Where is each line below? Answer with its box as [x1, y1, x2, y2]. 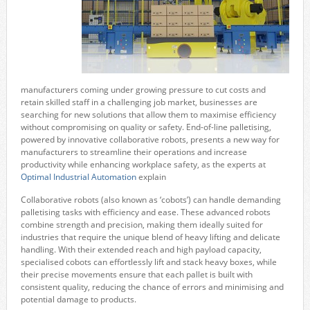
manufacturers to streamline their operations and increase [20, 145, 247, 158]
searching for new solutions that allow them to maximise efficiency [20, 108, 276, 120]
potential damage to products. [20, 293, 136, 305]
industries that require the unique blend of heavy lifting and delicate [20, 230, 280, 243]
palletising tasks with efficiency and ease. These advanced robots [20, 206, 271, 218]
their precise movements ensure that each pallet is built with [20, 268, 253, 280]
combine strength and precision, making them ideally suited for [20, 218, 263, 230]
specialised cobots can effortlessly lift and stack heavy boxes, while [20, 255, 277, 268]
